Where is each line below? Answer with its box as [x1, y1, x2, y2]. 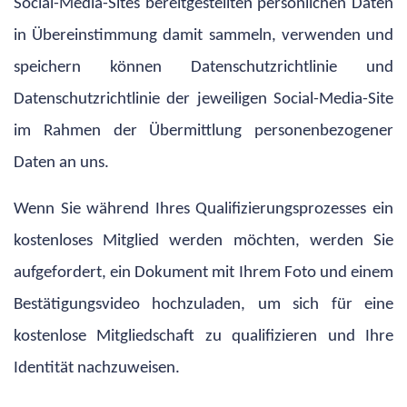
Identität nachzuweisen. [14, 359, 180, 377]
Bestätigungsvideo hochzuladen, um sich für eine [14, 295, 393, 313]
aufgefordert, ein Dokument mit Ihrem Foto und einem [14, 263, 393, 282]
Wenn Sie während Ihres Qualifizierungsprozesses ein [14, 200, 393, 218]
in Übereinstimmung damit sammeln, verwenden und [14, 26, 393, 45]
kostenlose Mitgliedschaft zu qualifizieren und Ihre [14, 327, 393, 345]
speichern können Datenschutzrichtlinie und [14, 58, 393, 76]
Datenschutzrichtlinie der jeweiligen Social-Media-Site [14, 90, 393, 108]
